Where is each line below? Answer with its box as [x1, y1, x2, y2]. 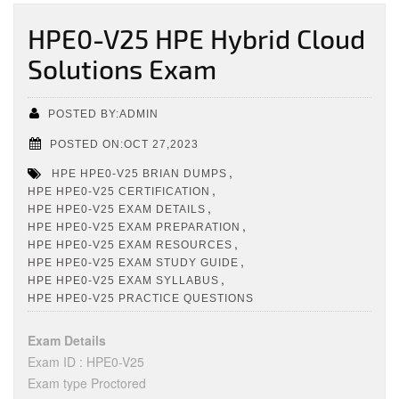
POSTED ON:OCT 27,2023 [50, 137, 199, 151]
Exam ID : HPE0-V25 [28, 353, 144, 370]
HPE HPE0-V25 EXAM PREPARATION [28, 220, 240, 233]
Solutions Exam [28, 53, 216, 85]
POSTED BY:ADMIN [48, 107, 159, 120]
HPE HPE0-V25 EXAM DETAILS [28, 202, 206, 216]
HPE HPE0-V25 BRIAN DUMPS [52, 167, 227, 180]
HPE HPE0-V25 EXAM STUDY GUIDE [28, 256, 239, 269]
